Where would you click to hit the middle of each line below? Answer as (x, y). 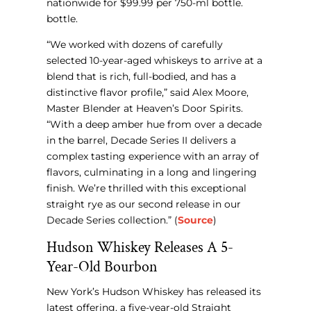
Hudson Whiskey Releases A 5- (140, 248)
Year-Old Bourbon (102, 267)
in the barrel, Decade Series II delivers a (142, 141)
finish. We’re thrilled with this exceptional (147, 188)
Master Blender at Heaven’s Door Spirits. (145, 109)
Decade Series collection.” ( (112, 220)
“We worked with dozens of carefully (135, 45)
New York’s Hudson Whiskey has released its (154, 292)
